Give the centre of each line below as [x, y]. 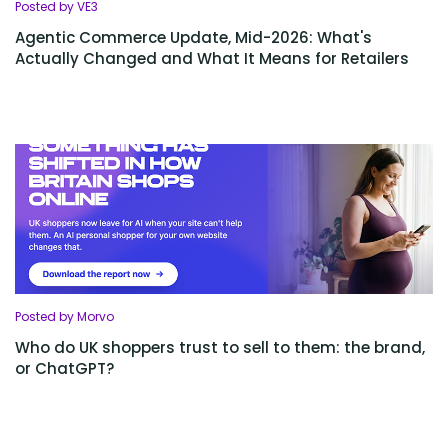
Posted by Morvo [64, 316]
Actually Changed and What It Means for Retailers [212, 58]
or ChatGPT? [64, 368]
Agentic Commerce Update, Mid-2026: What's [193, 37]
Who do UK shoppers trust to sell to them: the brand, [220, 347]
